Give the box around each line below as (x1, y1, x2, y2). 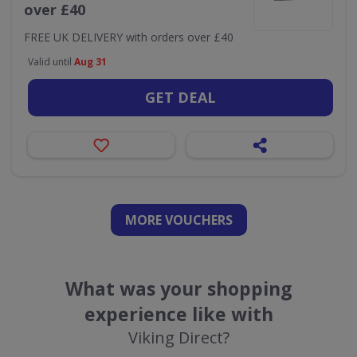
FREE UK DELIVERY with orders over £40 (24, 29, 233, 45)
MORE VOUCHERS (124, 211, 233, 229)
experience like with (84, 301, 273, 327)
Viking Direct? (127, 327, 229, 348)
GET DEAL (145, 88, 216, 107)
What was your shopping (65, 276, 292, 301)
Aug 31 (74, 55, 107, 69)
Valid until (28, 55, 74, 69)
